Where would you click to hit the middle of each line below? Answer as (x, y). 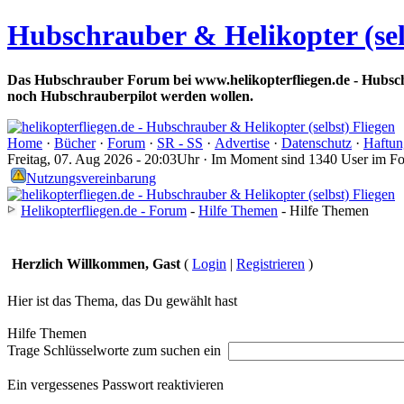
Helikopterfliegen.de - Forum (104, 210)
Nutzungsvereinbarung (91, 178)
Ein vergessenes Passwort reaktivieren (115, 384)
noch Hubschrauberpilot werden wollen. (130, 96)
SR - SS (180, 142)
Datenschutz (317, 142)
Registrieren (271, 263)
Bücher (75, 142)
